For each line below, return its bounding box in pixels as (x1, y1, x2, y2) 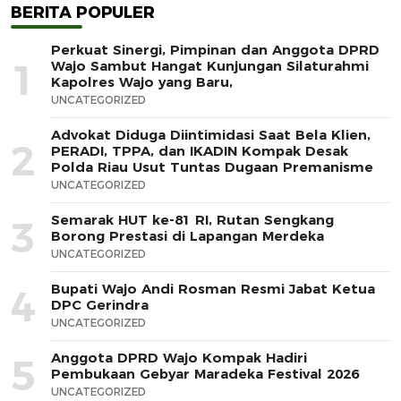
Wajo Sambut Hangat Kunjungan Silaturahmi (51, 57, 369, 75)
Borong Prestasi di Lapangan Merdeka (51, 227, 324, 245)
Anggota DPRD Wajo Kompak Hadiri (51, 349, 307, 367)
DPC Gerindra (51, 296, 149, 314)
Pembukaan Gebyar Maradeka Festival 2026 (51, 365, 359, 383)
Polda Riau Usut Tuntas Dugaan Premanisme (51, 158, 373, 176)
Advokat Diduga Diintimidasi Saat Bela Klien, (51, 126, 371, 144)
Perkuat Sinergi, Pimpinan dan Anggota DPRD (51, 41, 380, 59)
